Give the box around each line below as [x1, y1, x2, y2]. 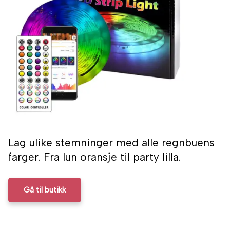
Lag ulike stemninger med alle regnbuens [8, 136, 215, 149]
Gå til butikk [24, 185, 66, 195]
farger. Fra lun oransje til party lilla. [8, 150, 181, 164]
